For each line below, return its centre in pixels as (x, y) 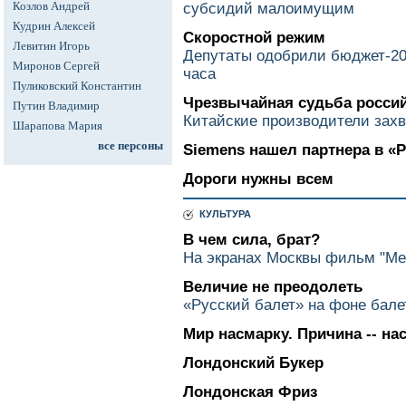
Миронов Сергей (56, 66)
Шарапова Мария (58, 126)
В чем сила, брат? (251, 240)
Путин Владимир (56, 106)
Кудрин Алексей (54, 26)
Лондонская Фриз (250, 392)
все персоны (130, 145)
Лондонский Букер (253, 363)
